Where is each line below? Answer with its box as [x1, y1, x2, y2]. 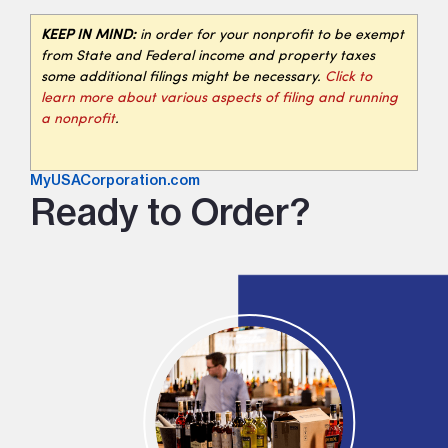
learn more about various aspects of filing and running [41, 91, 398, 107]
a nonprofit [41, 112, 115, 128]
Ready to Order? [30, 189, 310, 235]
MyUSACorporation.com [30, 171, 200, 190]
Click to [325, 70, 372, 86]
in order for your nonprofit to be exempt [136, 28, 404, 44]
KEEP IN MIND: [41, 28, 136, 44]
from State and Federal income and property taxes [41, 49, 375, 65]
